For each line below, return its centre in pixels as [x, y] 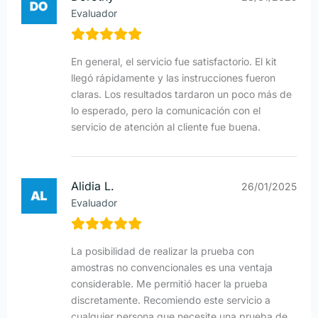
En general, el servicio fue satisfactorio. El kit [174, 62]
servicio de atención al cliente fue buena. [166, 127]
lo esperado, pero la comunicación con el [166, 111]
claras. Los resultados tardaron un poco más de [181, 94]
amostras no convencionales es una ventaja [172, 268]
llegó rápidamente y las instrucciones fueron [173, 78]
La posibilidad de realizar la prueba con [163, 251]
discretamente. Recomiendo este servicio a [171, 300]
